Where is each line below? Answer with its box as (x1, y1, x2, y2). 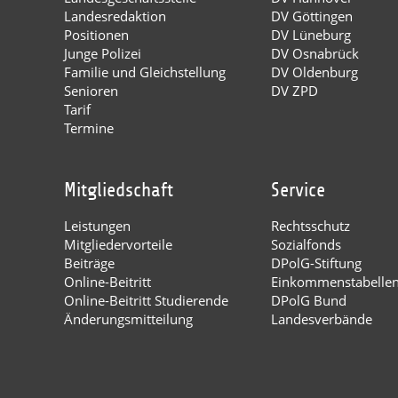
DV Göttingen (271, 6, 354, 25)
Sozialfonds (271, 235, 342, 253)
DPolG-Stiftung (271, 253, 362, 272)
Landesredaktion (64, 6, 166, 25)
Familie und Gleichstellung (64, 62, 226, 81)
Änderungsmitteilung (64, 309, 193, 328)
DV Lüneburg (271, 25, 352, 44)
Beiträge (64, 253, 115, 272)
